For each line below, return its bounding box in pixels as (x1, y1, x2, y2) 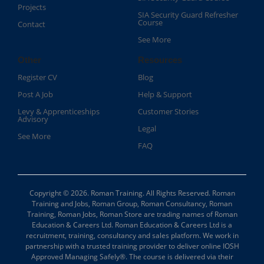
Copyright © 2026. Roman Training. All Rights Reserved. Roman (29, 188, 235, 199)
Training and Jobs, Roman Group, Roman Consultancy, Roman (32, 199, 232, 209)
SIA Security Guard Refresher (138, 9, 238, 21)
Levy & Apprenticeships (18, 106, 100, 117)
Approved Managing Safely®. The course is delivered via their (31, 252, 233, 262)
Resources (138, 55, 182, 65)
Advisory (18, 114, 48, 125)
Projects (18, 2, 46, 13)
